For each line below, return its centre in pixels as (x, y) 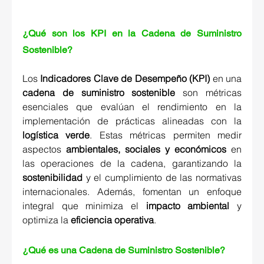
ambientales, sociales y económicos (146, 149)
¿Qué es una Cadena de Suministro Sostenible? (125, 250)
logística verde (56, 135)
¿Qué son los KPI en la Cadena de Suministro (132, 34)
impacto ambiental (188, 206)
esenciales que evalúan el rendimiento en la (132, 107)
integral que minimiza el (84, 206)
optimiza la (47, 220)
